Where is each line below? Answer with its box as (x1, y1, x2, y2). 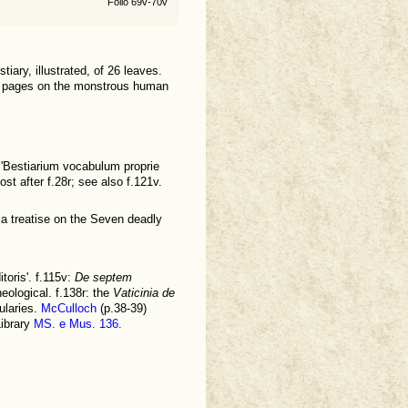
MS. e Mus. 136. (34, 318, 122, 331)
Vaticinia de (113, 287, 175, 301)
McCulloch (41, 302, 97, 316)
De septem (75, 271, 132, 285)
